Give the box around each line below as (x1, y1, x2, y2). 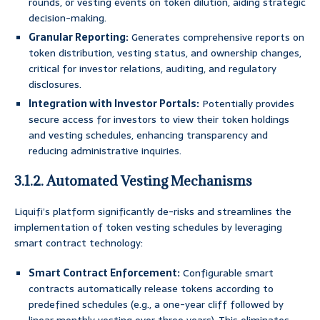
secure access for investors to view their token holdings (29, 111, 289, 128)
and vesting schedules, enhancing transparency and (29, 127, 268, 144)
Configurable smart (180, 265, 274, 281)
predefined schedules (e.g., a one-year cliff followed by (29, 296, 284, 313)
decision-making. (29, 10, 106, 26)
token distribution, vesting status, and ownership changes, (29, 45, 301, 61)
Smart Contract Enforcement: (29, 265, 180, 281)
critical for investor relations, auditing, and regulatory (29, 61, 276, 77)
